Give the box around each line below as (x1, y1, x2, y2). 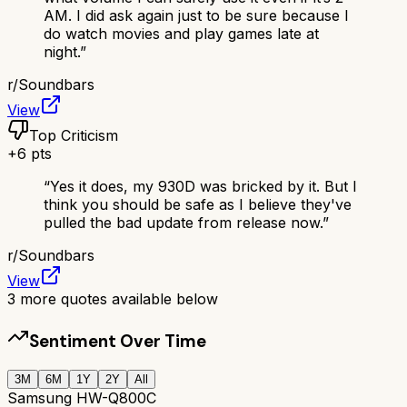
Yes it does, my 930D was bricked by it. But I (50, 176, 357, 195)
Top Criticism (29, 125, 118, 144)
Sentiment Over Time (29, 329, 206, 352)
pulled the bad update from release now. (44, 213, 323, 232)
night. (44, 42, 80, 61)
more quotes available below (15, 289, 218, 308)
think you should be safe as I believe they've (44, 194, 352, 213)
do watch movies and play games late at (44, 24, 319, 43)
